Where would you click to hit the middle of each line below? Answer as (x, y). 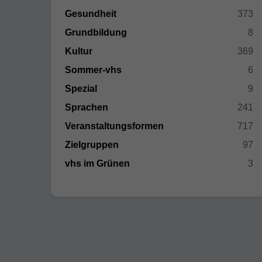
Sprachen (87, 107)
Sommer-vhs (93, 70)
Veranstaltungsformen (114, 126)
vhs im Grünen (97, 163)
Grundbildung (96, 32)
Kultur (79, 51)
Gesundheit (91, 14)
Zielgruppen (92, 145)
